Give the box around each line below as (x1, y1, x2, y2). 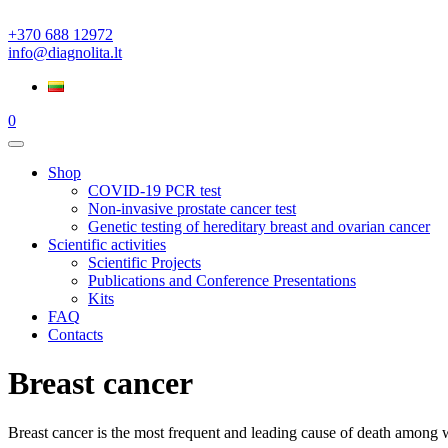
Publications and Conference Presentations (88, 272, 356, 289)
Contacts (48, 326, 103, 343)
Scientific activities (48, 236, 166, 253)
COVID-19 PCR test (88, 182, 221, 199)
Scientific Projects (88, 254, 201, 271)
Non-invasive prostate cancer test (88, 200, 296, 217)
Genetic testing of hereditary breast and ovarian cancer (88, 218, 430, 235)
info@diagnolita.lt (8, 44, 122, 61)
